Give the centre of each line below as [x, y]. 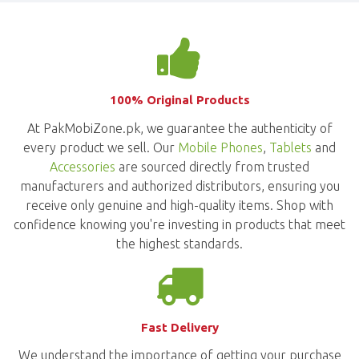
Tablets [290, 147]
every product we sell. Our [101, 147]
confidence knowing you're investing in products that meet [179, 224]
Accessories [83, 166]
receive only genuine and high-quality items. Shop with [179, 205]
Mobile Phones [220, 147]
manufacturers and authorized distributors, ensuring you [179, 186]
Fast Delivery [179, 327]
